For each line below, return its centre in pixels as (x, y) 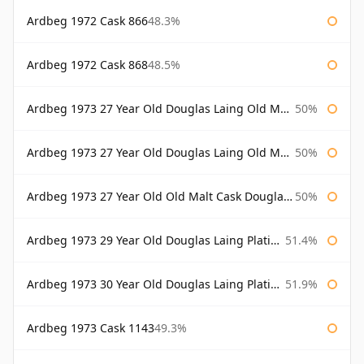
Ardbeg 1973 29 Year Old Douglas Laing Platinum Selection (149, 240)
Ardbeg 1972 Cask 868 (87, 65)
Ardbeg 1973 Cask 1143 (91, 328)
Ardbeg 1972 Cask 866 (87, 21)
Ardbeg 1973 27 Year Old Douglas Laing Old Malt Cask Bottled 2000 (154, 153)
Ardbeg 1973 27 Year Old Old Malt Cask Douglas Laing (155, 197)
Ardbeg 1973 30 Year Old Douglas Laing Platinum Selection (149, 284)
